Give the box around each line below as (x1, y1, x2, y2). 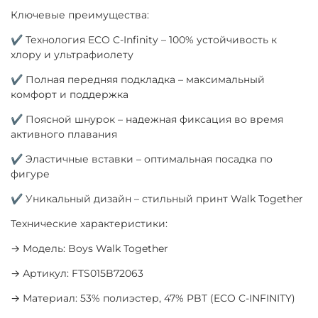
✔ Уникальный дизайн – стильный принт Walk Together (11, 192, 303, 205)
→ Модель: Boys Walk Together (11, 241, 168, 255)
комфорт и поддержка (11, 87, 128, 101)
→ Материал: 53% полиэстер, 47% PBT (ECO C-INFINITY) (11, 291, 295, 305)
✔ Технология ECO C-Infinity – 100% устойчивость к (11, 33, 277, 46)
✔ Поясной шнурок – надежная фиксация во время (11, 112, 283, 126)
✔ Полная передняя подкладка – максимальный (11, 72, 265, 86)
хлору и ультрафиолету (11, 48, 133, 61)
